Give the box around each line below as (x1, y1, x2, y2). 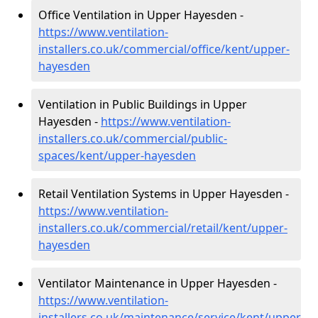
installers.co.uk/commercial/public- (38, 131, 227, 146)
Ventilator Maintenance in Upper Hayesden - (38, 275, 277, 291)
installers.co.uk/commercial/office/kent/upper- (38, 41, 290, 57)
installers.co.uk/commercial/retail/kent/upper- (38, 220, 287, 236)
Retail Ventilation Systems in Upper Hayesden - (38, 186, 289, 202)
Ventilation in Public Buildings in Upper (38, 97, 247, 112)
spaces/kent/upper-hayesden (38, 148, 196, 163)
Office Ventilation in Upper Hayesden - (38, 7, 243, 23)
